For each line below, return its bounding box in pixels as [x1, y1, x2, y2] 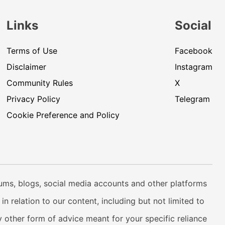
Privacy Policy [6, 94, 60, 104]
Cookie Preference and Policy [6, 110, 120, 121]
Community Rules [6, 78, 73, 88]
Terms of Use [6, 46, 57, 56]
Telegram [175, 94, 210, 104]
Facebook [175, 46, 212, 56]
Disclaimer [6, 62, 46, 72]
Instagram [175, 62, 212, 72]
